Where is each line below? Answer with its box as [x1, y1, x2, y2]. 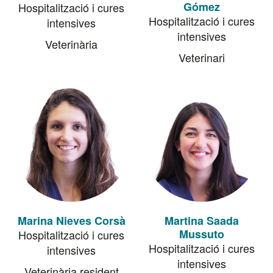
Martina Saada [165, 213, 239, 229]
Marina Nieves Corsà [17, 213, 126, 229]
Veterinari [179, 49, 225, 65]
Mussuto [179, 226, 224, 242]
